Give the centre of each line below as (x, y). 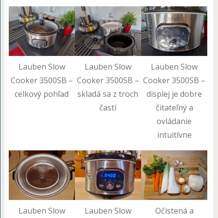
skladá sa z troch (108, 94)
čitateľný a (174, 107)
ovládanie (174, 121)
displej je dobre (174, 94)
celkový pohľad (42, 94)
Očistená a (174, 211)
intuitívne (174, 135)
